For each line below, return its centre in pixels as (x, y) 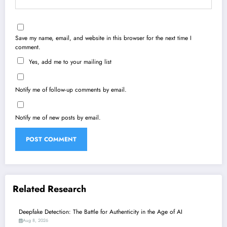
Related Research (49, 189)
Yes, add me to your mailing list (69, 62)
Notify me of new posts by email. (58, 117)
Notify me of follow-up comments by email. (71, 89)
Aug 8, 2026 (35, 220)
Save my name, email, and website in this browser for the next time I (103, 38)
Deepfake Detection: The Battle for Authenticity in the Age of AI (101, 212)
